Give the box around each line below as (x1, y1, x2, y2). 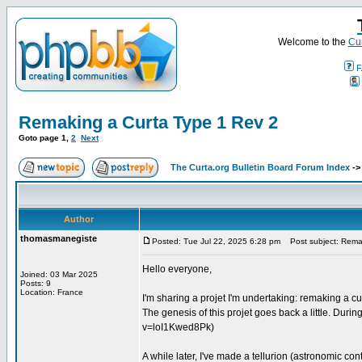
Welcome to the (277, 36, 348, 48)
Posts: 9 (20, 279, 51, 288)
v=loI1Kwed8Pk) (142, 322, 214, 333)
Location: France (20, 288, 83, 297)
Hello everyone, (142, 263, 212, 275)
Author (64, 214, 94, 224)
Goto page (19, 133, 61, 142)
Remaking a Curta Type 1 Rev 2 (19, 112, 278, 133)
